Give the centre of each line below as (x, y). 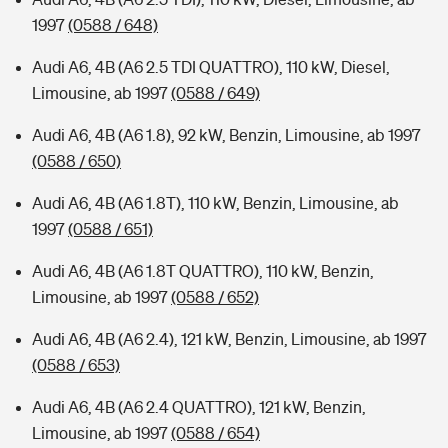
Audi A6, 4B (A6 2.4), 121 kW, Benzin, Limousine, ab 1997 (229, 339)
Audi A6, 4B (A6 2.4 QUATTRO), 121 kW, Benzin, (199, 407)
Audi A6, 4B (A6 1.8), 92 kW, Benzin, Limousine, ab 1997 (226, 135)
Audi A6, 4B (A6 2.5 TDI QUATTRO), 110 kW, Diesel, (211, 67)
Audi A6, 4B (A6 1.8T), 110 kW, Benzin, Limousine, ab (215, 203)
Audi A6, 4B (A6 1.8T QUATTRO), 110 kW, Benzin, (203, 271)
